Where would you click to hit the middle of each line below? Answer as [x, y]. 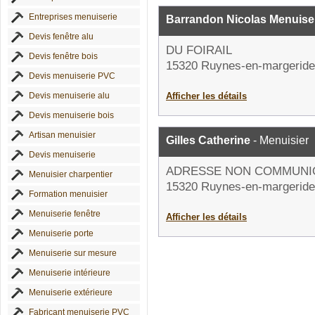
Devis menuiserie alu [69, 96]
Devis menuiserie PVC [72, 76]
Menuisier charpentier [71, 174]
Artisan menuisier [62, 135]
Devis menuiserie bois [71, 115]
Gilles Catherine [208, 140]
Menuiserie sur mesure [73, 253]
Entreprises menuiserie [73, 17]
